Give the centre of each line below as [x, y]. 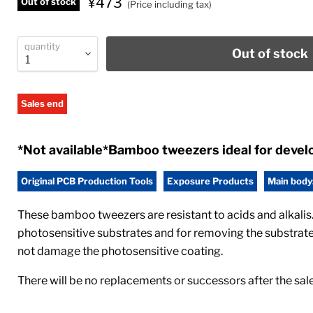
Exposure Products [210, 181]
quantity [42, 46]
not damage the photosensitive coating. [120, 251]
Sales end [42, 103]
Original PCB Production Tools [87, 181]
